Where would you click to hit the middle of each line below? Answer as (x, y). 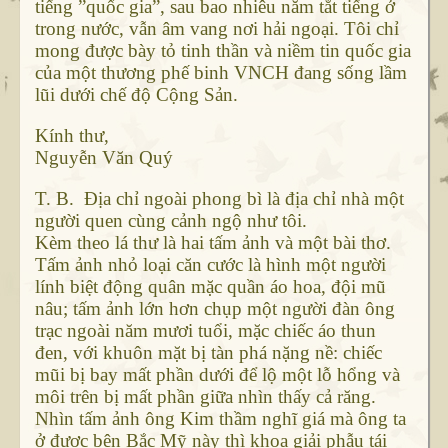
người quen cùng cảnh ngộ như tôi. (170, 221)
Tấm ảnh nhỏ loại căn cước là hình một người (210, 265)
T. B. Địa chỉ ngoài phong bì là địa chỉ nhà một (219, 199)
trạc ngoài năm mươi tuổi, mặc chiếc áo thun (205, 331)
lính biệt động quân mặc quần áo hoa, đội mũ (210, 287)
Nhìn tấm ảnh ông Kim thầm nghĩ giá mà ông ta (220, 419)
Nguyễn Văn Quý (103, 158)
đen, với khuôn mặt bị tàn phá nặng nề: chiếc (208, 353)
